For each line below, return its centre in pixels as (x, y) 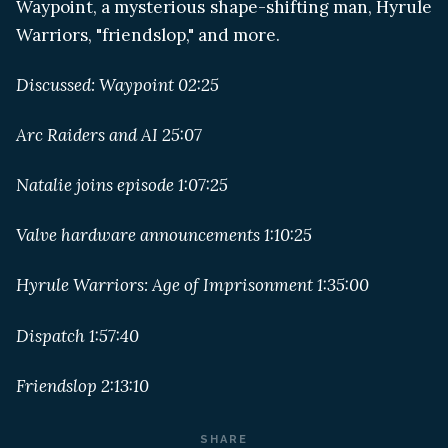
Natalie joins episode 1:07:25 (122, 185)
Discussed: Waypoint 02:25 (117, 85)
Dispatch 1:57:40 (77, 335)
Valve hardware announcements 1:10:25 (164, 235)
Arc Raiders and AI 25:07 (109, 135)
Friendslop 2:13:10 (82, 385)
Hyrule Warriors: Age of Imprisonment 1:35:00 (192, 285)
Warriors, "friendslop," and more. (148, 35)
